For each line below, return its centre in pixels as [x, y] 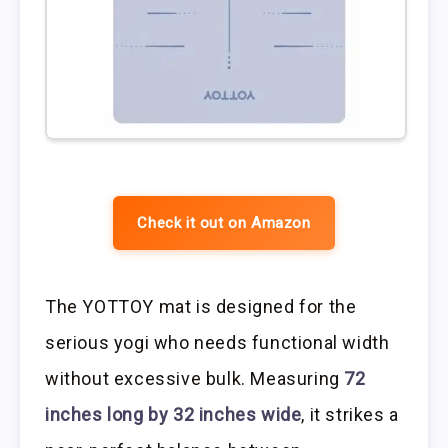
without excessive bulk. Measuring [195, 378]
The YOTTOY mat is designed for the [201, 306]
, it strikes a [350, 414]
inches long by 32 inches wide [173, 414]
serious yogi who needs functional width [217, 342]
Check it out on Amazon [224, 223]
